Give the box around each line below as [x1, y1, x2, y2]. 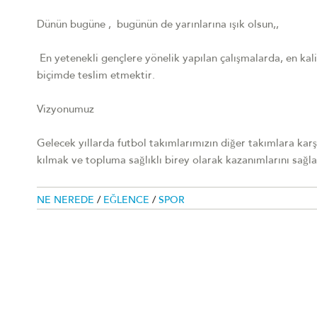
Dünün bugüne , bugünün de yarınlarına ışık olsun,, [37, 20, 279, 31]
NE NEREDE [37, 196, 97, 207]
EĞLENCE [103, 196, 152, 207]
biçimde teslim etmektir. [37, 71, 155, 82]
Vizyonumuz [37, 105, 94, 116]
